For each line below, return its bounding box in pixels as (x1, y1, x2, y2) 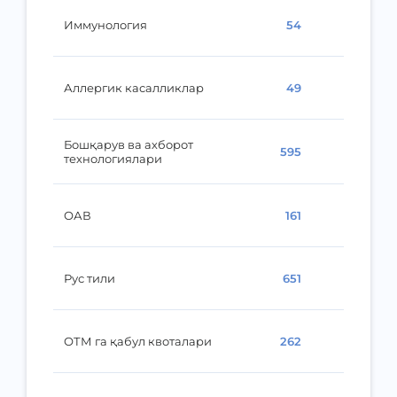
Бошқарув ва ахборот (64, 137, 193, 152)
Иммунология (64, 18, 147, 32)
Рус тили (64, 271, 115, 285)
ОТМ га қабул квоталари (64, 334, 212, 348)
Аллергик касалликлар (64, 81, 204, 95)
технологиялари (64, 152, 162, 166)
